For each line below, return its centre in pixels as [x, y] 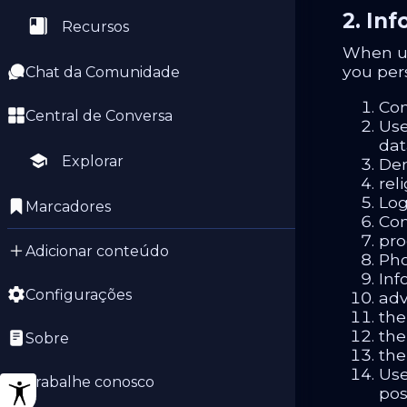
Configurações [79, 294]
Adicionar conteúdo [97, 251]
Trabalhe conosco [90, 382]
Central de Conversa [99, 115]
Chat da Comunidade [103, 72]
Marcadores [68, 206]
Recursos [95, 26]
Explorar [93, 161]
